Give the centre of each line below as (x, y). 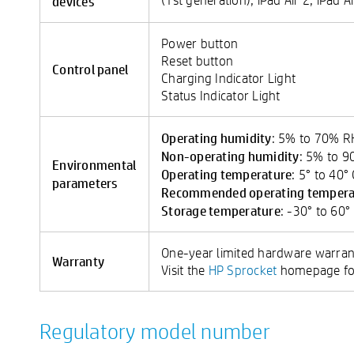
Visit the (185, 270)
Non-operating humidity (230, 156)
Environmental (94, 164)
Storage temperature (221, 210)
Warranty (78, 261)
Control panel (90, 69)
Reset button (197, 60)
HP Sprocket (243, 270)
